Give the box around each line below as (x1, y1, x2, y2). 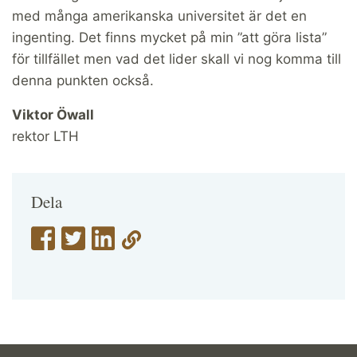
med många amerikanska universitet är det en (12, 7, 307, 24)
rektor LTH (12, 127, 79, 144)
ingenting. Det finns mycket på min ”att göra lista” (12, 29, 327, 45)
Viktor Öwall (12, 106, 94, 123)
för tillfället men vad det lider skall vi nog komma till (12, 50, 341, 67)
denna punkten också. (12, 72, 154, 88)
